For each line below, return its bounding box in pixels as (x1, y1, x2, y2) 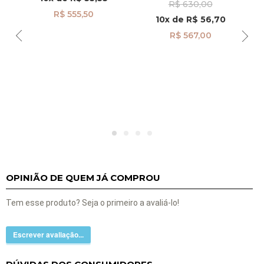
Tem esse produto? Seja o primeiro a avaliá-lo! (6, 198, 179, 208)
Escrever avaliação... (13, 229, 84, 240)
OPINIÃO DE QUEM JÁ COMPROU (6, 171, 160, 183)
